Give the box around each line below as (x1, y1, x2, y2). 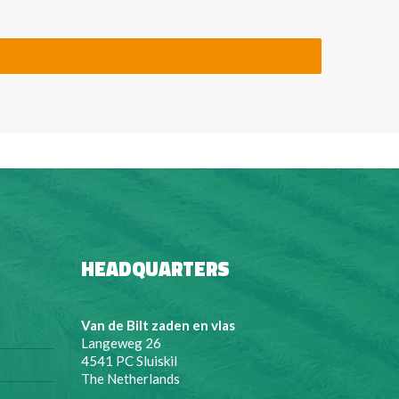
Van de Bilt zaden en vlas (81, 317, 235, 333)
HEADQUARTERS (81, 254, 230, 284)
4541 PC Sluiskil (81, 353, 177, 369)
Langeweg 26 (81, 335, 161, 351)
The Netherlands (81, 370, 180, 387)
